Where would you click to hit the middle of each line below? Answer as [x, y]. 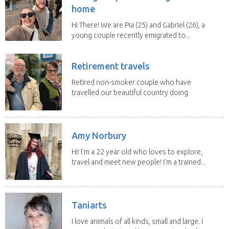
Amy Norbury [99, 135]
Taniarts [89, 205]
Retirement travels [111, 66]
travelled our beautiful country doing [130, 92]
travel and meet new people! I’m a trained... [139, 162]
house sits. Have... [100, 102]
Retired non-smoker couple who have [131, 82]
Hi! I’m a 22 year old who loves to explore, [137, 152]
